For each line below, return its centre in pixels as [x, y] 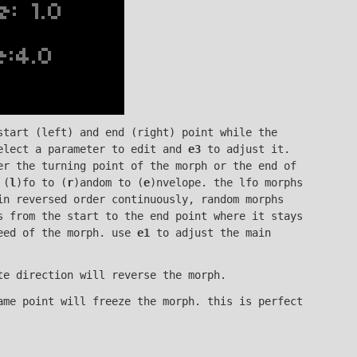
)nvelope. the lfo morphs [226, 182]
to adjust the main [210, 232]
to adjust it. [245, 149]
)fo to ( [41, 182]
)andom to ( [108, 182]
